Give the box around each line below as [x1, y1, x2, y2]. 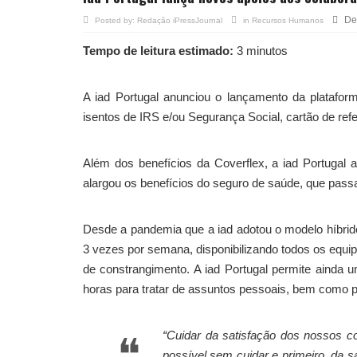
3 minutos [233, 44, 288, 57]
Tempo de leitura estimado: [83, 44, 233, 57]
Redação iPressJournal [137, 16, 222, 25]
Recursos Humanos [252, 16, 324, 25]
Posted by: [95, 16, 137, 25]
